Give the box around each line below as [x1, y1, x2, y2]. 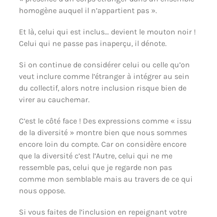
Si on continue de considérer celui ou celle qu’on [18, 60, 190, 69]
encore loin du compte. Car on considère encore [18, 139, 186, 149]
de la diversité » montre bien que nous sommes [18, 127, 187, 137]
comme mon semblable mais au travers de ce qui [18, 174, 193, 184]
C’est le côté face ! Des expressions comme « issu [18, 116, 192, 125]
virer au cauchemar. [18, 94, 90, 104]
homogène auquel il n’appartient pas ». [18, 5, 157, 15]
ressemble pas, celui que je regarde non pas [18, 162, 172, 172]
